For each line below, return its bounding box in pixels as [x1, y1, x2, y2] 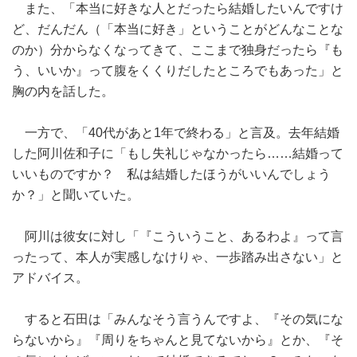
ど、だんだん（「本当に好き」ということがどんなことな [12, 22, 343, 36]
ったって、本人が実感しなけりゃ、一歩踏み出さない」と [12, 250, 343, 264]
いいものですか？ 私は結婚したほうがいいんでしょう [12, 167, 331, 181]
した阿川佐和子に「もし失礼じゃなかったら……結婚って [12, 147, 343, 160]
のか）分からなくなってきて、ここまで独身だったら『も [12, 43, 343, 57]
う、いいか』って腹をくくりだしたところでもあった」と [12, 64, 343, 77]
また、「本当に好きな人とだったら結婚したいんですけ [12, 2, 343, 15]
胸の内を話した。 [12, 84, 114, 98]
